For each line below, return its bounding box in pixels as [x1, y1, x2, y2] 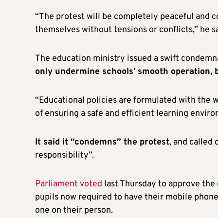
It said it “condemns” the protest [35, 137, 169, 148]
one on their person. [35, 205, 113, 217]
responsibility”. [35, 150, 94, 162]
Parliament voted [35, 179, 102, 190]
